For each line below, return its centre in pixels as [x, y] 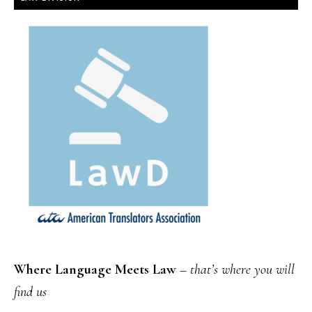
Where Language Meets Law [95, 270]
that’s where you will [242, 270]
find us [30, 292]
